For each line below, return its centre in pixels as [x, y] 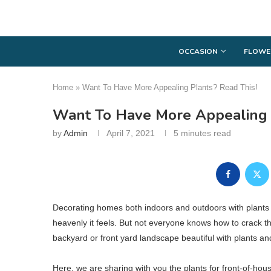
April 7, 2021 [131, 133]
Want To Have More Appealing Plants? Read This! [170, 87]
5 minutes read [202, 133]
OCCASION [198, 51]
